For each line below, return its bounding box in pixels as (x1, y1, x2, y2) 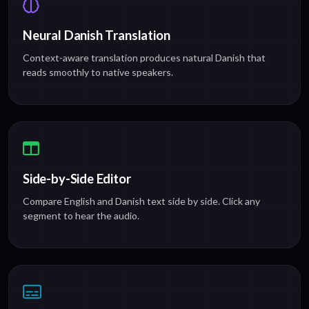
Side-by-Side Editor (23, 171, 131, 187)
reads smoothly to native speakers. (23, 66, 173, 79)
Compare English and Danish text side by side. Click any (23, 195, 260, 208)
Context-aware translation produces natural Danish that (23, 52, 266, 64)
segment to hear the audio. (23, 210, 139, 222)
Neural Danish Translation (23, 28, 170, 43)
